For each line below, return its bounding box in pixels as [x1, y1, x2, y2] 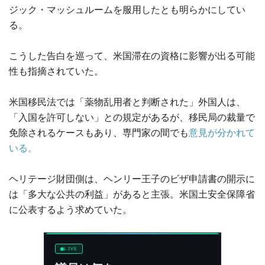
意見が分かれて [189, 127, 255, 139]
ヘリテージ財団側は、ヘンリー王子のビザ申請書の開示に [9, 173, 255, 185]
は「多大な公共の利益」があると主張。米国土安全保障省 [9, 188, 255, 201]
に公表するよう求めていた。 [9, 203, 132, 216]
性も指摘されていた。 [9, 65, 104, 77]
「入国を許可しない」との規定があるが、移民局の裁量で [9, 111, 255, 124]
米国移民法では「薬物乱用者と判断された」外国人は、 [9, 96, 245, 108]
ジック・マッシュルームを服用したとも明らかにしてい [9, 4, 245, 16]
